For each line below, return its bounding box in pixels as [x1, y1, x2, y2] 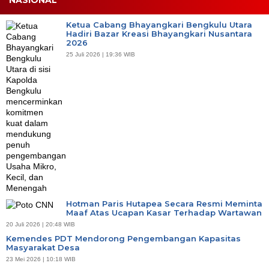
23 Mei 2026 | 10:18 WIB [6, 255, 76, 262]
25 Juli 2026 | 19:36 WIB [66, 50, 135, 58]
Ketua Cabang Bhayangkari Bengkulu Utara [66, 19, 252, 29]
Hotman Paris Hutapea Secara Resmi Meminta [66, 198, 262, 208]
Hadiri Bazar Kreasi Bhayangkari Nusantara [66, 28, 252, 38]
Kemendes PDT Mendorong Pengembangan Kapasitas [6, 233, 241, 243]
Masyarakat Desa [6, 242, 80, 252]
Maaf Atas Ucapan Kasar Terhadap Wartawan [66, 207, 262, 217]
